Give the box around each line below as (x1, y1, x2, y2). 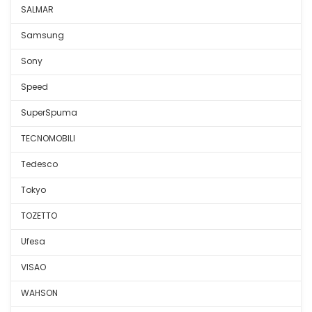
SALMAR (21, 3, 54, 15)
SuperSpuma (21, 107, 77, 118)
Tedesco (21, 158, 58, 170)
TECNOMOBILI (21, 132, 75, 144)
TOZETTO (21, 210, 57, 221)
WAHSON (21, 287, 58, 299)
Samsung (21, 29, 64, 41)
